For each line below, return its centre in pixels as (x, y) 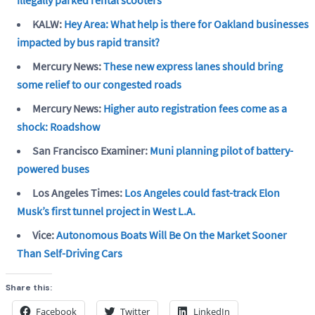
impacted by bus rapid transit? (88, 42)
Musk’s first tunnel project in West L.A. (106, 211)
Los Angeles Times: (78, 192)
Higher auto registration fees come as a (195, 108)
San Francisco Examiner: (91, 150)
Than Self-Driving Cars (70, 253)
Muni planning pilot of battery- (221, 150)
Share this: (29, 287)
